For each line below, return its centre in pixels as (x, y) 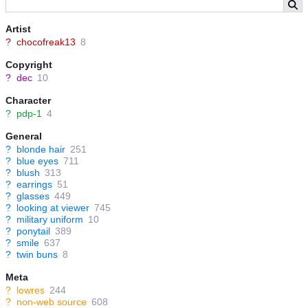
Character (28, 100)
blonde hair (41, 149)
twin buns (37, 254)
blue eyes (37, 161)
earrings (34, 184)
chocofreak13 (46, 42)
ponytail (33, 231)
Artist (18, 29)
